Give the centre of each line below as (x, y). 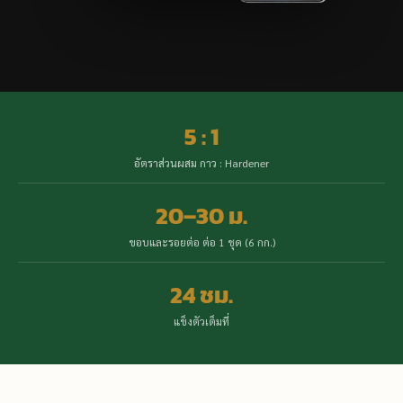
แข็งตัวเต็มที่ (201, 321)
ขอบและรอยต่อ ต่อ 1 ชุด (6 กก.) (201, 242)
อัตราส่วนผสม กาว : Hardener (201, 162)
